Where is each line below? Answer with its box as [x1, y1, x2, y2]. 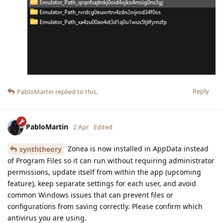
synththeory [19, 144, 62, 154]
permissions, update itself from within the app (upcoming [7, 167, 201, 177]
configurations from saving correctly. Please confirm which [7, 202, 203, 212]
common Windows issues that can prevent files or [7, 190, 173, 200]
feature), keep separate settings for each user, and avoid [7, 179, 196, 189]
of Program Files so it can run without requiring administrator [7, 156, 215, 166]
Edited [94, 122, 112, 131]
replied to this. [54, 87, 98, 96]
